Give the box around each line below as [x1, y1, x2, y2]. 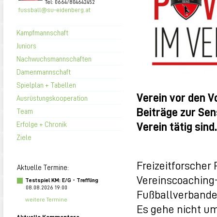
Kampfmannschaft [16, 28, 68, 37]
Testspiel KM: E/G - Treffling [25, 176, 98, 184]
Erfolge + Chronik [16, 120, 67, 128]
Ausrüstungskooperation [16, 93, 88, 102]
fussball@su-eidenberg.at [18, 5, 91, 14]
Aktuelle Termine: [17, 163, 69, 171]
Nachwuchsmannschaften [16, 54, 92, 63]
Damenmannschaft [16, 67, 71, 76]
